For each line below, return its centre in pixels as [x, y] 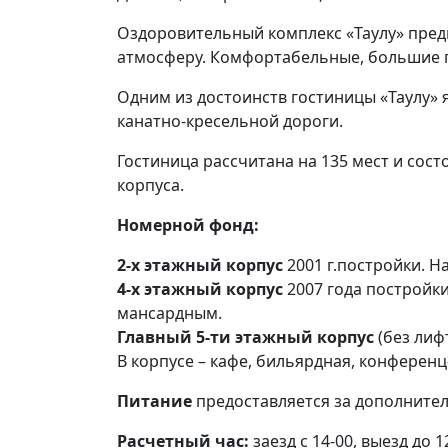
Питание [156, 401]
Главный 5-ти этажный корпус [245, 337]
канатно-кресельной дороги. [230, 121]
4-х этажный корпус [200, 289]
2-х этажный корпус [200, 265]
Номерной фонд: [188, 225]
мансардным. [169, 313]
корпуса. [150, 185]
